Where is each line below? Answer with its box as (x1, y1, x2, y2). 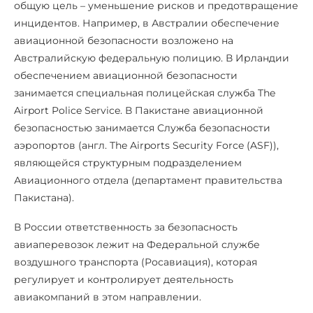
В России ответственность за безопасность (14, 220, 238, 233)
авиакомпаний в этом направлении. (14, 290, 201, 303)
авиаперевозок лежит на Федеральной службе (14, 238, 260, 251)
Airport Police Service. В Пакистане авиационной (14, 103, 263, 117)
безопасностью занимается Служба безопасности (14, 121, 270, 134)
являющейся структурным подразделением (14, 156, 242, 169)
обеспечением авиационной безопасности (14, 68, 238, 82)
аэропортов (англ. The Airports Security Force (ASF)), (14, 138, 279, 152)
